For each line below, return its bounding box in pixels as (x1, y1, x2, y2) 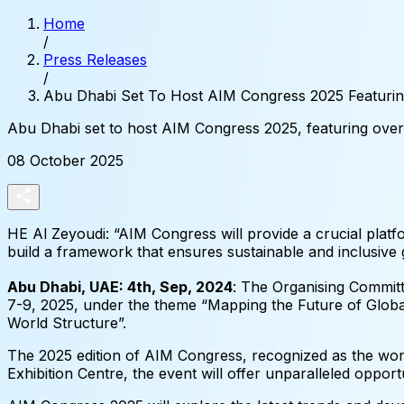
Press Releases (43, 50, 147, 69)
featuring (307, 119, 368, 137)
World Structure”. (7, 314, 126, 333)
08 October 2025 (7, 151, 124, 170)
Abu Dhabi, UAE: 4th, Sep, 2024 (7, 278, 233, 297)
